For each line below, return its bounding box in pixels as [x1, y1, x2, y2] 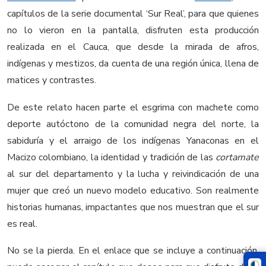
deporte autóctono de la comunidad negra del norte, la [7, 117, 259, 131]
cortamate [216, 150, 259, 164]
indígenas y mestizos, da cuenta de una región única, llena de [7, 57, 259, 70]
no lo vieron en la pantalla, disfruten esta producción [7, 24, 259, 37]
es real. [7, 217, 37, 230]
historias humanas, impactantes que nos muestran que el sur [7, 200, 259, 214]
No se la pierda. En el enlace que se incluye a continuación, [7, 244, 259, 258]
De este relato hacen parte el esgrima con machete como [7, 100, 259, 114]
